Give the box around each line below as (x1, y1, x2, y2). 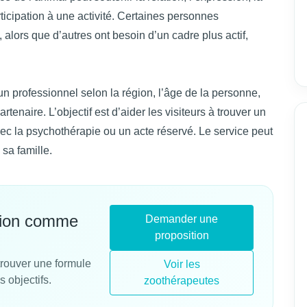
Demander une (145, 212, 218, 225)
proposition (154, 229, 209, 241)
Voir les (163, 258, 200, 270)
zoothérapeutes (144, 274, 219, 286)
